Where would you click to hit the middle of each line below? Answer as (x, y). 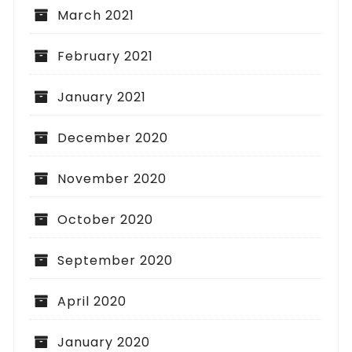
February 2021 (106, 56)
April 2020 (92, 301)
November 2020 (112, 178)
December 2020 (113, 137)
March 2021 (96, 15)
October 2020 (106, 219)
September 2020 (115, 260)
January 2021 (102, 97)
